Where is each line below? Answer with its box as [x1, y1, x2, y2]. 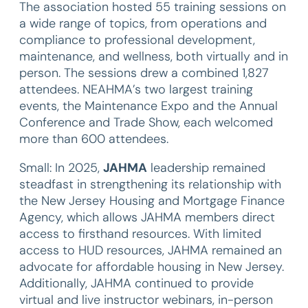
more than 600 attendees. [19, 131, 168, 147]
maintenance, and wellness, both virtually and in [19, 48, 288, 65]
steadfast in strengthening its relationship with [19, 176, 281, 192]
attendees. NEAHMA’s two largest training [19, 81, 253, 98]
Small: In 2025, [19, 159, 103, 176]
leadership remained [147, 159, 265, 176]
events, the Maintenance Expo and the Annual [19, 98, 278, 114]
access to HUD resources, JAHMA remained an [19, 242, 282, 258]
